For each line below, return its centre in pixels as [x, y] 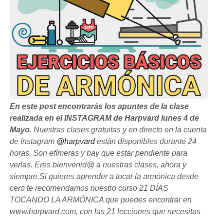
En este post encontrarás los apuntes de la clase [99, 106]
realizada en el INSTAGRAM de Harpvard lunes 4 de [104, 118]
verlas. [22, 165]
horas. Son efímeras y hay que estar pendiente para [99, 153]
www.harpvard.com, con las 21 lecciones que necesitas [105, 211]
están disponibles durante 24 [146, 141]
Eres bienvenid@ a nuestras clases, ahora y [110, 165]
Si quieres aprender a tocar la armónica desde [119, 176]
